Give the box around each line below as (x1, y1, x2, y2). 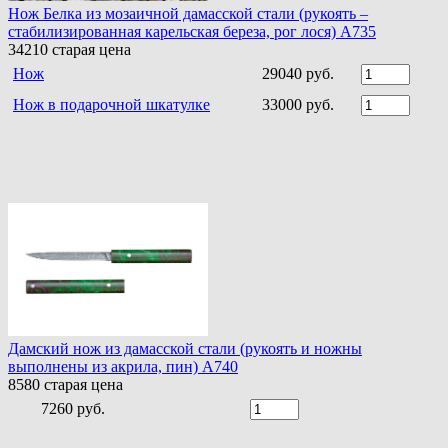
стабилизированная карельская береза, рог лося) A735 (8, 23, 376, 41)
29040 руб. (262, 65, 334, 83)
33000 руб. (262, 96, 334, 114)
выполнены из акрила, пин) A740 (8, 358, 238, 376)
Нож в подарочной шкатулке (13, 96, 210, 114)
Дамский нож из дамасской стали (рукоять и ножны (8, 340, 362, 358)
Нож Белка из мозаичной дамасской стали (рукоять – (8, 5, 368, 23)
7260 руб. (41, 400, 105, 418)
